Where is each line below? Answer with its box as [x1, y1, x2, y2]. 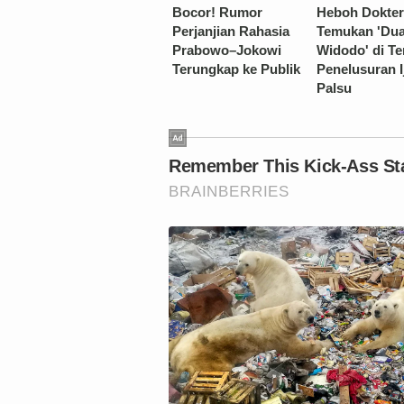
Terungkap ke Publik [172, 60, 300, 77]
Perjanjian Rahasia [172, 23, 289, 39]
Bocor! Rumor [172, 4, 262, 20]
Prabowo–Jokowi [172, 41, 281, 58]
